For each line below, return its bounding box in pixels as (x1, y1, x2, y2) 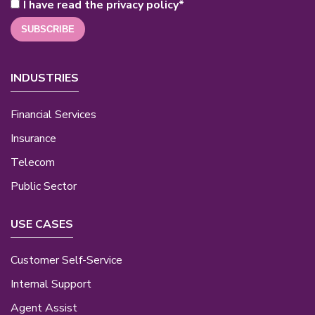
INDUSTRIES (11, 70, 79, 86)
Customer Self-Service (11, 252, 122, 269)
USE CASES (11, 216, 73, 232)
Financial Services (11, 106, 96, 122)
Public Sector (11, 178, 77, 194)
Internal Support (11, 276, 91, 292)
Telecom (11, 154, 55, 170)
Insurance (11, 130, 56, 146)
